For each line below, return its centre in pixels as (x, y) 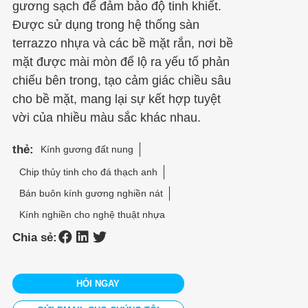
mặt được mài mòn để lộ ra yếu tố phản (121, 62)
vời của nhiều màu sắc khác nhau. (106, 117)
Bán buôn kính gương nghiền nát (91, 193)
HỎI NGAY (98, 283)
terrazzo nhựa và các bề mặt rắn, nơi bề (122, 43)
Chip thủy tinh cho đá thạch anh (88, 172)
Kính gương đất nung (87, 149)
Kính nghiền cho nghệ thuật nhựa (92, 214)
